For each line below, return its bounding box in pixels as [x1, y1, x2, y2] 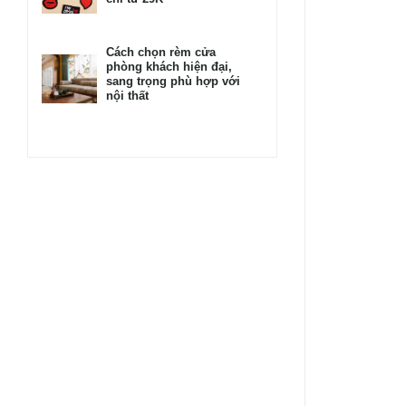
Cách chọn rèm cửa [106, 45, 216, 60]
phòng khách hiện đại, [106, 60, 232, 74]
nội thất [106, 89, 149, 103]
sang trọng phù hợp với [106, 74, 240, 89]
